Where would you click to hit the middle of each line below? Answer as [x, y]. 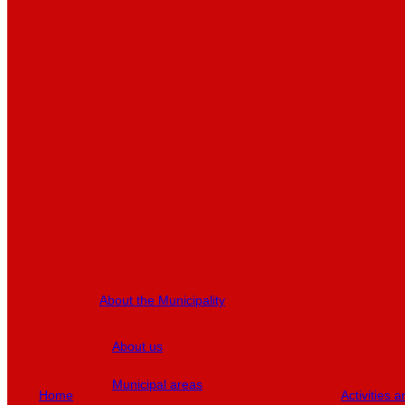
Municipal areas [157, 384]
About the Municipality [162, 300]
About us [137, 346]
